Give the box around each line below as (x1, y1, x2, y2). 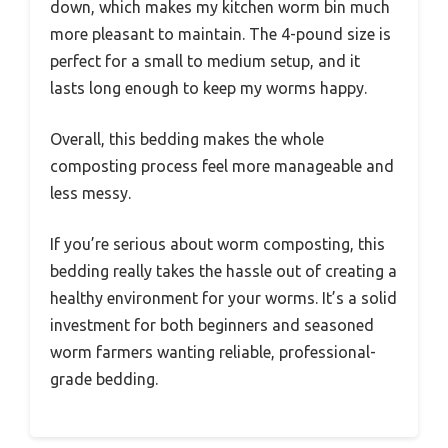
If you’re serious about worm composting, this (50, 235, 385, 254)
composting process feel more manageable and (50, 157, 394, 176)
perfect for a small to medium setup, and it (50, 52, 360, 71)
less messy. (50, 184, 131, 203)
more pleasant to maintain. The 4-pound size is (50, 25, 391, 44)
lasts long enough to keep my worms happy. (50, 79, 367, 98)
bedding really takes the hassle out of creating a (50, 262, 397, 281)
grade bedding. (50, 370, 158, 389)
